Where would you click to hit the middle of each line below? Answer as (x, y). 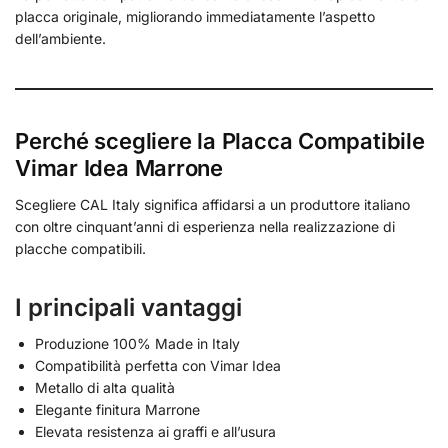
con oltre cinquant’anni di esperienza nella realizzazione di (205, 226)
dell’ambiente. (60, 38)
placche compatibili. (80, 248)
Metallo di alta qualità (105, 387)
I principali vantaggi (128, 307)
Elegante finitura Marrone (117, 409)
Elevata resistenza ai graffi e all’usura (155, 431)
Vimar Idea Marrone (119, 167)
